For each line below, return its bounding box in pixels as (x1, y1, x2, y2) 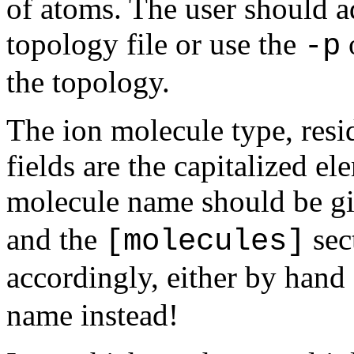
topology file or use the (6, 27, 304, 61)
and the (6, 222, 105, 256)
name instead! (6, 298, 179, 332)
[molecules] (105, 224, 305, 259)
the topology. (6, 65, 170, 99)
